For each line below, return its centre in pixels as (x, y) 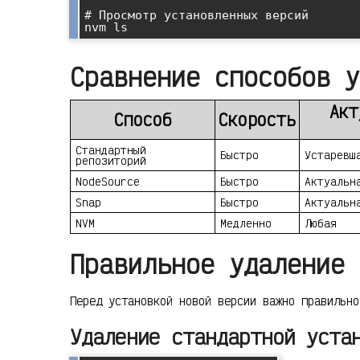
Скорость (257, 119)
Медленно (246, 223)
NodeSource (108, 181)
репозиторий (111, 160)
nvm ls (106, 27)
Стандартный (111, 149)
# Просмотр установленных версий (196, 15)
